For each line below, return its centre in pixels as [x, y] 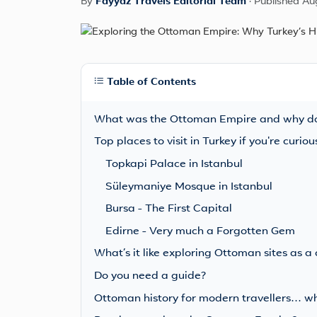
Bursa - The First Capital [168, 209]
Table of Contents [150, 82]
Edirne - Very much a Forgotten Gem [200, 231]
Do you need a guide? [150, 276]
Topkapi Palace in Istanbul [174, 164]
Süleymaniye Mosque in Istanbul [189, 187]
